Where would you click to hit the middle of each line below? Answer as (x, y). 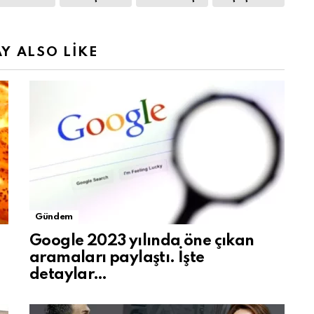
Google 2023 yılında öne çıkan (142, 241)
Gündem (54, 217)
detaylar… (68, 275)
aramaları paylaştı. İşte (117, 258)
